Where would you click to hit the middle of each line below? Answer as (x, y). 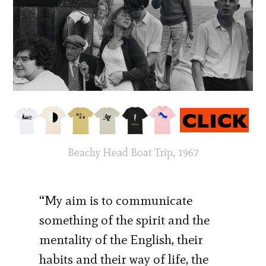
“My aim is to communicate (116, 200)
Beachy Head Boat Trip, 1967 (133, 152)
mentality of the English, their (121, 239)
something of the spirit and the (125, 220)
